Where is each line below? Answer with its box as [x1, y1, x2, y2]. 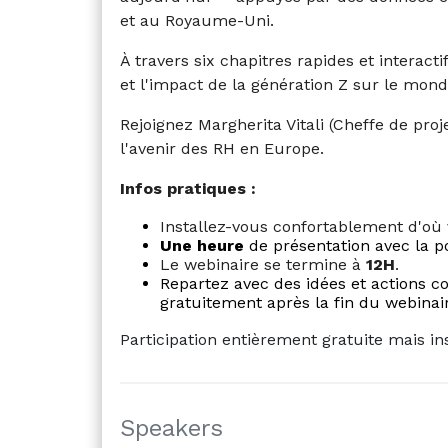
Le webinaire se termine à [160, 254, 366, 274]
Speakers [120, 413, 223, 442]
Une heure [160, 235, 244, 255]
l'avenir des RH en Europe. [120, 138, 324, 158]
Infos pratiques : [120, 178, 256, 198]
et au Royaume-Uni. [120, 10, 274, 30]
